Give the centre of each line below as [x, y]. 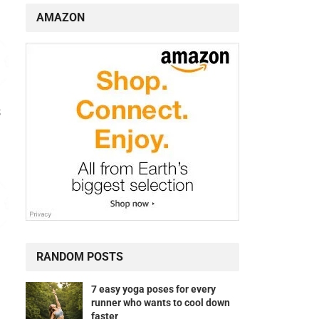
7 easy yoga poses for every [153, 289]
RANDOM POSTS [80, 257]
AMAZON [61, 18]
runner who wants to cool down [161, 303]
